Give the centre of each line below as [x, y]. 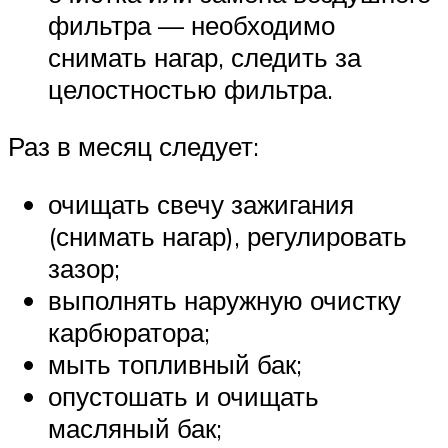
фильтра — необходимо [191, 24]
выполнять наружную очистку [224, 299]
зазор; [84, 267]
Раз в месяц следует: [133, 146]
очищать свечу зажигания [201, 203]
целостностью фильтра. [190, 88]
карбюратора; [129, 331]
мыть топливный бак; [175, 363]
